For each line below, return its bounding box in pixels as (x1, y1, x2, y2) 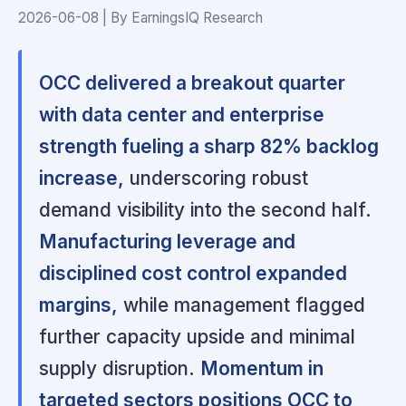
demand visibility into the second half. (39, 198, 372, 222)
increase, (39, 167, 125, 190)
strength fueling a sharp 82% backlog (39, 135, 380, 159)
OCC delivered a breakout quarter (39, 72, 346, 95)
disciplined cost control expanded (39, 262, 348, 285)
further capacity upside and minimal (39, 325, 356, 349)
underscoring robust (124, 167, 309, 190)
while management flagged (118, 294, 366, 317)
